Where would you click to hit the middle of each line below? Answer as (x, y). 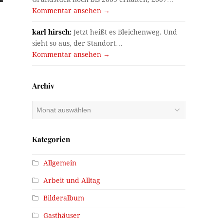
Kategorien (51, 139)
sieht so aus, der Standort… (78, 43)
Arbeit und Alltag (72, 180)
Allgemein (60, 163)
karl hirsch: (52, 32)
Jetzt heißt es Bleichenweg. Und (125, 32)
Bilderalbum (64, 198)
